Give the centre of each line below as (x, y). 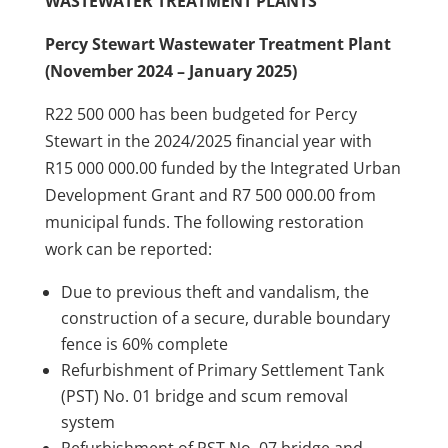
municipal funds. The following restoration (204, 221)
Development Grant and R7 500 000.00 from (210, 194)
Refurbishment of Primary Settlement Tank (222, 369)
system (87, 421)
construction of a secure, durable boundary (225, 317)
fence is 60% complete (144, 343)
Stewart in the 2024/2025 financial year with (208, 140)
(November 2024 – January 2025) (170, 70)
